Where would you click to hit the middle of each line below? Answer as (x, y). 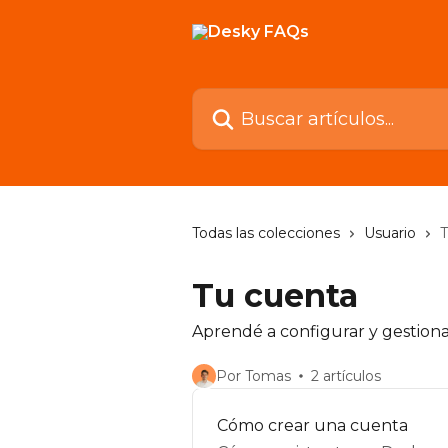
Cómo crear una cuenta (312, 425)
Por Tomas (253, 376)
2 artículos (346, 376)
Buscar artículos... (261, 99)
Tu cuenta (275, 295)
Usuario (390, 233)
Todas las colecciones (266, 233)
